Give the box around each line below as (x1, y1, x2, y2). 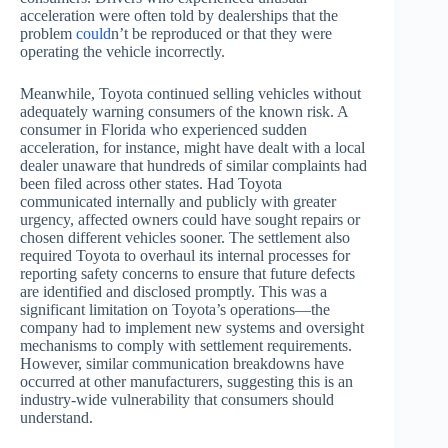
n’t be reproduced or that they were (111, 25, 332, 43)
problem (20, 25, 76, 43)
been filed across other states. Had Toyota (20, 175, 282, 193)
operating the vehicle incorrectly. (20, 43, 225, 61)
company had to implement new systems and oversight (20, 319, 364, 337)
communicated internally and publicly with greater (20, 193, 336, 211)
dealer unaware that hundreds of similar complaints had (20, 157, 367, 175)
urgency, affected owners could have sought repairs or (20, 211, 360, 229)
